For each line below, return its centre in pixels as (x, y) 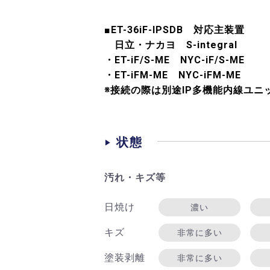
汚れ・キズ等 (135, 177)
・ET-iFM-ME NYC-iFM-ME (173, 75)
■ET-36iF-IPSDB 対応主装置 (174, 30)
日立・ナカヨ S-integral (176, 45)
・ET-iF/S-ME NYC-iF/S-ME (174, 60)
